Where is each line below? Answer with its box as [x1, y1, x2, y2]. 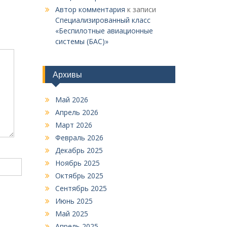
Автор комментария [55, 5, 125, 14]
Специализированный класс [55, 15, 150, 25]
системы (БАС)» [55, 36, 108, 46]
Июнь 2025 [55, 196, 93, 206]
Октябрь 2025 [55, 171, 103, 180]
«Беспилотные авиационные [55, 26, 153, 35]
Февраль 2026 [55, 133, 103, 142]
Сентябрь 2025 [55, 183, 107, 193]
